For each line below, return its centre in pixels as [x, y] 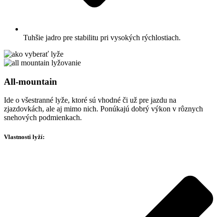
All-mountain [31, 81]
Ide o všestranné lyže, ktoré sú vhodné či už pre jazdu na [90, 100]
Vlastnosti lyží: [24, 137]
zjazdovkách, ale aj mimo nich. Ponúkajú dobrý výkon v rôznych [103, 109]
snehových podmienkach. [43, 118]
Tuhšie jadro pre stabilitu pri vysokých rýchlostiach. [102, 38]
